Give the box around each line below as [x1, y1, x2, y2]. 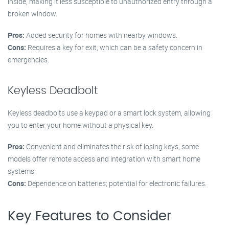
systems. [8, 166, 36, 176]
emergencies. [8, 55, 49, 64]
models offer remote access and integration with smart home [8, 154, 200, 164]
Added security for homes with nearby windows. [25, 30, 177, 40]
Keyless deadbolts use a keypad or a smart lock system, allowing [8, 108, 211, 118]
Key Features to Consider [8, 210, 172, 223]
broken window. [8, 9, 57, 18]
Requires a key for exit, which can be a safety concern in [26, 42, 202, 52]
